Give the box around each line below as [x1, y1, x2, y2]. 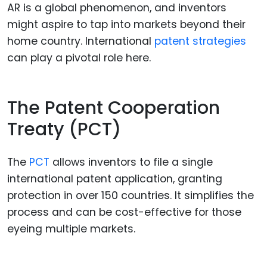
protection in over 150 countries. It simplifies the [7, 188, 254, 203]
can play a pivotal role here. [7, 50, 151, 65]
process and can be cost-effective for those [7, 204, 241, 219]
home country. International [7, 33, 154, 48]
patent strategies [154, 33, 246, 48]
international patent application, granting [7, 171, 222, 186]
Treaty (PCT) [7, 117, 121, 142]
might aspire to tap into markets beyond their [7, 17, 246, 32]
